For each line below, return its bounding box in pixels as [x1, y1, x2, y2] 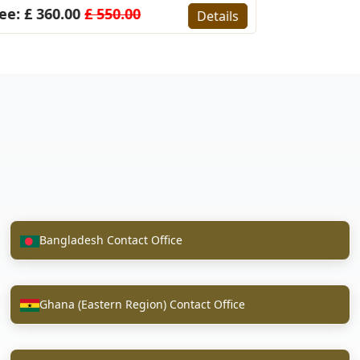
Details [197, 6, 239, 25]
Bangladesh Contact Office [39, 232, 182, 248]
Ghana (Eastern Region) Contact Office [39, 297, 245, 313]
